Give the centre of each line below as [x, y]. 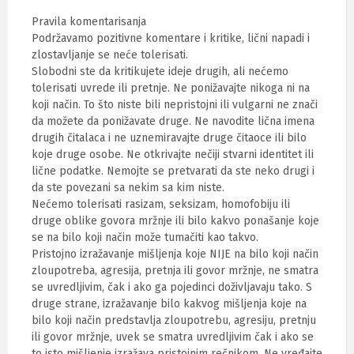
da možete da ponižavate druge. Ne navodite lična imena [173, 121]
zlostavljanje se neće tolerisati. [110, 55]
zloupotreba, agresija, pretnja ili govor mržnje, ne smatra [175, 271]
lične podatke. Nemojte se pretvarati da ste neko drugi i [173, 171]
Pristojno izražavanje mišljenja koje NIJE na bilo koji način [175, 254]
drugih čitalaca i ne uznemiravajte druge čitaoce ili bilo [169, 138]
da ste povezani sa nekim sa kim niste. [128, 188]
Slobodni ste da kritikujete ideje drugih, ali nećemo [160, 72]
